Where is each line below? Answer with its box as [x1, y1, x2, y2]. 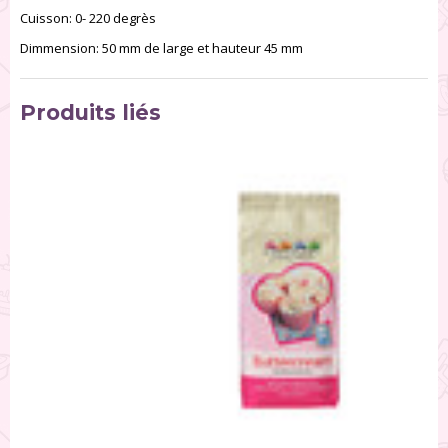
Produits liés [20, 100, 161, 126]
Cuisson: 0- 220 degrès [20, 9, 156, 28]
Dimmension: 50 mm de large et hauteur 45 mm [20, 39, 306, 58]
